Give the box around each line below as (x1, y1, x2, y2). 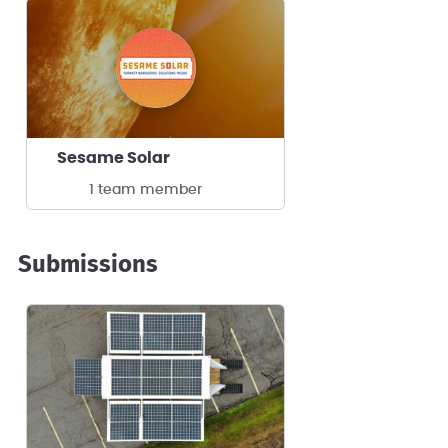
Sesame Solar (57, 149, 170, 166)
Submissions (18, 252, 158, 277)
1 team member (89, 182, 202, 197)
